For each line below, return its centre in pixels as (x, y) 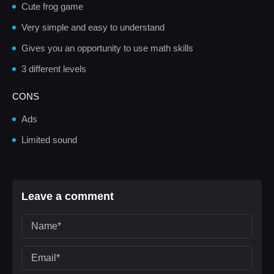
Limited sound (49, 140)
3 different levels (54, 69)
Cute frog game (52, 6)
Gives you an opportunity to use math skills (107, 48)
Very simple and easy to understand (93, 27)
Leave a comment (68, 196)
